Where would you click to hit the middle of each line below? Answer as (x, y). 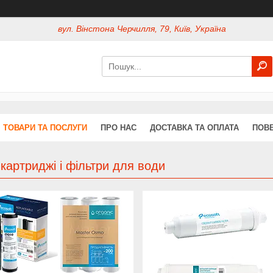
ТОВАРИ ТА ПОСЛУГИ (45, 127)
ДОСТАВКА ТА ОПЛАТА (194, 127)
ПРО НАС (119, 127)
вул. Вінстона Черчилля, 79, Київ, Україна (142, 29)
